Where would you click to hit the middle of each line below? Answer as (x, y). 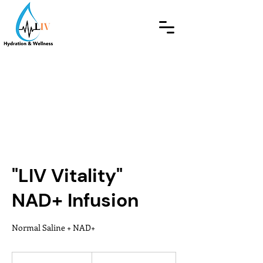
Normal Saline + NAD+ (53, 227)
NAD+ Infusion (75, 200)
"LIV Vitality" (67, 176)
